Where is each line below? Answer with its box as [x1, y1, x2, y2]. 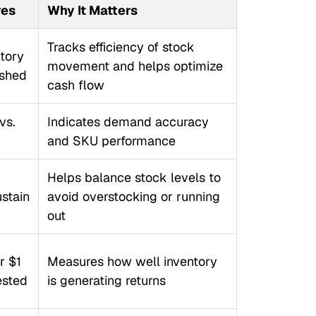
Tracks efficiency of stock [47, 39, 195, 55]
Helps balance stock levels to [47, 169, 221, 186]
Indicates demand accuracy [47, 114, 209, 130]
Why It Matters [47, 2, 138, 18]
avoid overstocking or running [47, 188, 220, 205]
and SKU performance [47, 133, 176, 149]
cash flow [47, 77, 104, 93]
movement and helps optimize [47, 58, 223, 74]
